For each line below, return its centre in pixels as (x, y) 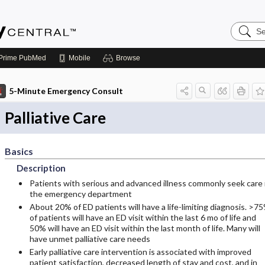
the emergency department (80, 194)
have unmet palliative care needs (90, 239)
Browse (128, 58)
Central (245, 45)
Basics (19, 151)
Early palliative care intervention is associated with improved (140, 252)
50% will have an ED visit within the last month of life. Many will (145, 228)
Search (245, 26)
